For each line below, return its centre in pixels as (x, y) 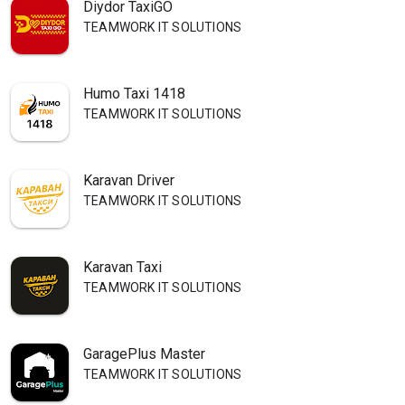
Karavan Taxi (122, 267)
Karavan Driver (129, 180)
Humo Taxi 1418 (134, 94)
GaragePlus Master (144, 354)
